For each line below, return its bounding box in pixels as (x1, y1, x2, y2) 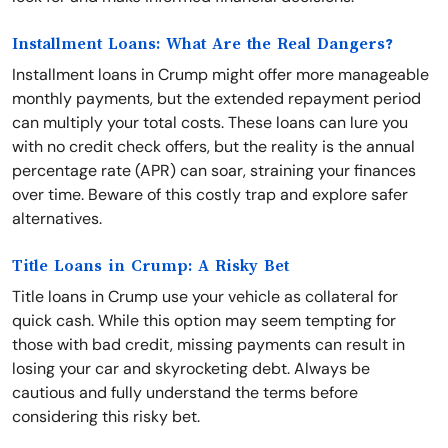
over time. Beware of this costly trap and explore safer (12, 184, 408, 205)
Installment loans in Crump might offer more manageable (12, 64, 429, 85)
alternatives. (12, 208, 102, 229)
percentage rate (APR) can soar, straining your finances (12, 160, 416, 181)
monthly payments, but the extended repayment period (12, 88, 421, 109)
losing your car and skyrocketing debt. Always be (12, 358, 370, 379)
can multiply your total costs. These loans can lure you (12, 112, 408, 133)
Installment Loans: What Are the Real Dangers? (12, 35, 393, 53)
